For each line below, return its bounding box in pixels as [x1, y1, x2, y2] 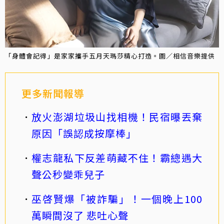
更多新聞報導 [21, 85, 84, 100]
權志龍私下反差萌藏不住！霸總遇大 [31, 150, 202, 165]
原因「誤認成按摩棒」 [31, 125, 136, 140]
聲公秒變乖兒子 [31, 166, 105, 181]
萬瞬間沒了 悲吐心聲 [31, 207, 128, 222]
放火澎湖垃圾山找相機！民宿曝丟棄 [31, 109, 202, 124]
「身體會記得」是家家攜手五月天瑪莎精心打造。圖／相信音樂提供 [5, 50, 215, 60]
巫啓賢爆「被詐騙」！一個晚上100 [31, 191, 202, 206]
